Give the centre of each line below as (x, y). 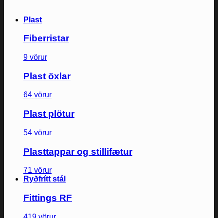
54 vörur (37, 132)
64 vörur (37, 95)
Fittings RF (48, 198)
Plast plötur (49, 114)
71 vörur (37, 170)
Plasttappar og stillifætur (78, 151)
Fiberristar (46, 38)
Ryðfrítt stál (45, 179)
